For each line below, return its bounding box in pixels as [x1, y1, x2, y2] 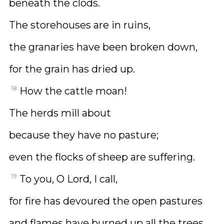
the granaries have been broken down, [9, 41, 197, 53]
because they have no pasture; [9, 129, 158, 141]
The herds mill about [9, 107, 111, 119]
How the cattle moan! [19, 85, 127, 97]
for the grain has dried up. [9, 63, 135, 75]
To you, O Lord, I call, [19, 173, 117, 185]
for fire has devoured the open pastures [9, 195, 202, 207]
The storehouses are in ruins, [9, 19, 150, 31]
